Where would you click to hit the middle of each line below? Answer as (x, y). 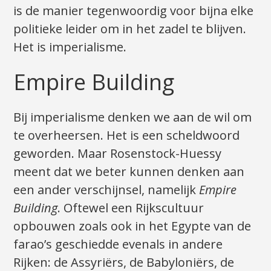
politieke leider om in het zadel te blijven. (130, 28)
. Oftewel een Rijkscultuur (131, 207)
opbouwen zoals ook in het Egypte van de (132, 226)
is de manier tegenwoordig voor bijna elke (134, 10)
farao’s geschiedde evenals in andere (118, 244)
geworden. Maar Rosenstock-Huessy (118, 153)
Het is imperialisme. (70, 47)
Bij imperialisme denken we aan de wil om (133, 117)
